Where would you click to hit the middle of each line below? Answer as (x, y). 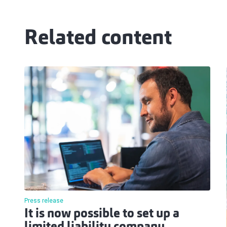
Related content (98, 39)
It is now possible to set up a (102, 215)
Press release (44, 201)
